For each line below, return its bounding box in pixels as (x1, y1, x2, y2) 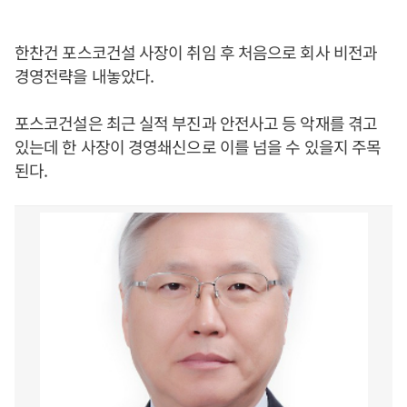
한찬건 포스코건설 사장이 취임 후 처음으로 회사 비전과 (15, 40, 378, 64)
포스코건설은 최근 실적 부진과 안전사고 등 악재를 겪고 (15, 111, 378, 134)
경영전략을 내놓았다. (15, 64, 154, 87)
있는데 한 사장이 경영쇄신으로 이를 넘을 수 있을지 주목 (15, 134, 382, 158)
